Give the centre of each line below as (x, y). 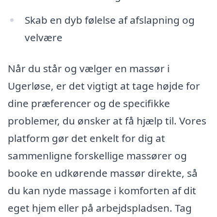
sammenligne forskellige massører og (97, 155)
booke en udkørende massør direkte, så (103, 173)
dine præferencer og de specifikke (89, 103)
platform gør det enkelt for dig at (86, 138)
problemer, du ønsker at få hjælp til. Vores (107, 120)
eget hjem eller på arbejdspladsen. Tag (100, 208)
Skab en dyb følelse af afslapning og (109, 20)
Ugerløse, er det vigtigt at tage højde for (104, 85)
